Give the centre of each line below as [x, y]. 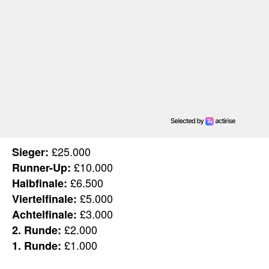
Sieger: [30, 152]
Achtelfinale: [44, 215]
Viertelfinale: [44, 199]
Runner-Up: [41, 168]
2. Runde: [37, 230]
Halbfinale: [40, 183]
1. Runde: [37, 246]
